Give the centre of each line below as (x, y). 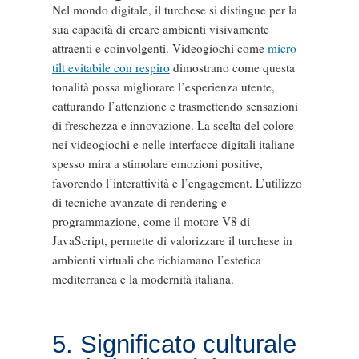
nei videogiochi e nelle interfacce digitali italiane (173, 144)
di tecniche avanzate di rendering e (139, 202)
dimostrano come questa (232, 67)
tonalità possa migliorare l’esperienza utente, (163, 86)
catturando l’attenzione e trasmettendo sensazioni (175, 105)
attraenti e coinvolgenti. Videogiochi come (159, 48)
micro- (284, 48)
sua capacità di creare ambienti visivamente (160, 28)
